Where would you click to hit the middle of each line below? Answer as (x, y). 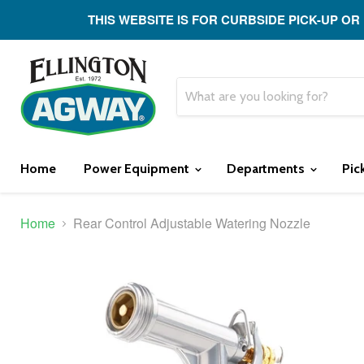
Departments (267, 169)
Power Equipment (138, 169)
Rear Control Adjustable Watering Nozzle (192, 223)
